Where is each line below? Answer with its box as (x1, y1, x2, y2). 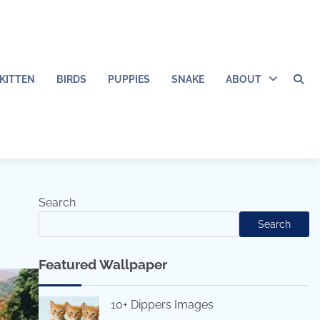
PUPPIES (108, 73, 150, 85)
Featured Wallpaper (38, 256, 167, 272)
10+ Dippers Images (110, 298, 214, 311)
